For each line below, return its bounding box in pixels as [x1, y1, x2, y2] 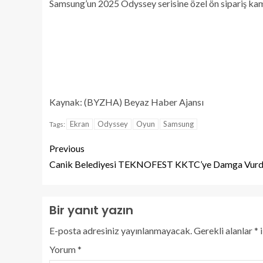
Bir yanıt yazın [49, 201, 133, 218]
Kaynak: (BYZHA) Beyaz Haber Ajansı [49, 96, 204, 107]
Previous [49, 142, 85, 154]
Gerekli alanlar [194, 224, 254, 236]
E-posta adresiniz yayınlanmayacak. [49, 224, 192, 236]
